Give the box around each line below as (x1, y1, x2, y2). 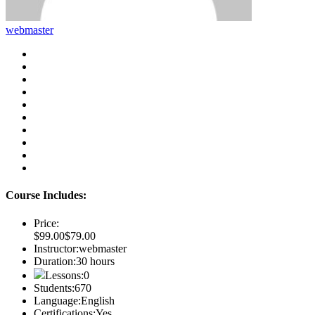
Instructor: (34, 242, 79, 255)
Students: (34, 281, 75, 294)
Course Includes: (6, 189, 86, 202)
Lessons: (45, 269, 84, 281)
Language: (34, 294, 81, 307)
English (81, 294, 115, 307)
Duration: (34, 255, 76, 267)
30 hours (76, 255, 115, 267)
